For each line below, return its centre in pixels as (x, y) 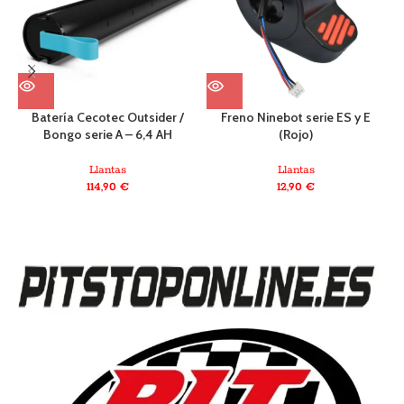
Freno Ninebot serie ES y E (296, 117)
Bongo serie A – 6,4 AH (107, 134)
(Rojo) (296, 134)
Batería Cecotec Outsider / (107, 117)
